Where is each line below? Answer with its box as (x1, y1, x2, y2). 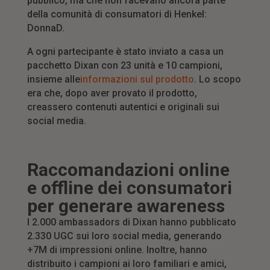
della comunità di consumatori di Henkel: (27, 8, 207, 20)
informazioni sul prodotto (80, 74, 194, 86)
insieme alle (27, 74, 80, 86)
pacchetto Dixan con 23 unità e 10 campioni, (27, 60, 222, 72)
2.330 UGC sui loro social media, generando (27, 230, 222, 242)
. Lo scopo (193, 74, 241, 86)
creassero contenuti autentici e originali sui (27, 101, 219, 113)
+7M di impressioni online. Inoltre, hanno (27, 244, 207, 256)
